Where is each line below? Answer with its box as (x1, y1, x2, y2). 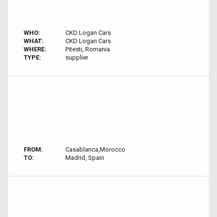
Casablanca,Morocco (65, 146, 125, 153)
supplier (65, 54, 88, 61)
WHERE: (24, 46, 46, 53)
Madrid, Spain (65, 154, 104, 161)
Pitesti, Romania (65, 46, 110, 53)
